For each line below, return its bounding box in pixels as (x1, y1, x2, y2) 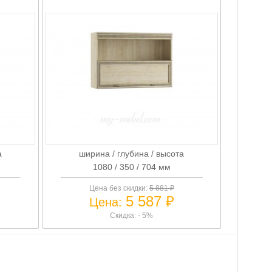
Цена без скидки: (89, 183, 149, 192)
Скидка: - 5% (110, 211, 154, 220)
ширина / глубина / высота (79, 148, 185, 158)
